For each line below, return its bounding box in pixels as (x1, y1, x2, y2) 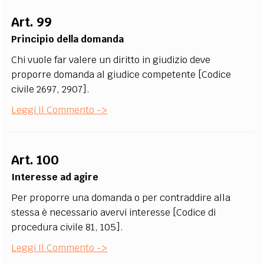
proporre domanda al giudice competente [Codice (11, 68, 232, 81)
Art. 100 (11, 152, 60, 168)
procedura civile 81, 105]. (11, 221, 124, 233)
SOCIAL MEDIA (98, 60, 166, 80)
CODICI (22, 27, 44, 39)
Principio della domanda (11, 33, 124, 45)
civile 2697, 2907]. (11, 83, 90, 95)
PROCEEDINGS (114, 27, 159, 39)
